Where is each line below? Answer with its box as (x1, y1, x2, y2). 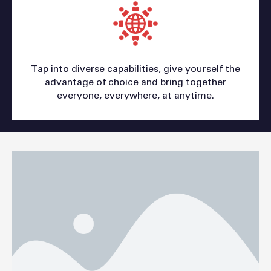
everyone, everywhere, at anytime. (57, 90, 214, 100)
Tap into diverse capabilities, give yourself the (31, 64, 240, 74)
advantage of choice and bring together (45, 77, 226, 87)
